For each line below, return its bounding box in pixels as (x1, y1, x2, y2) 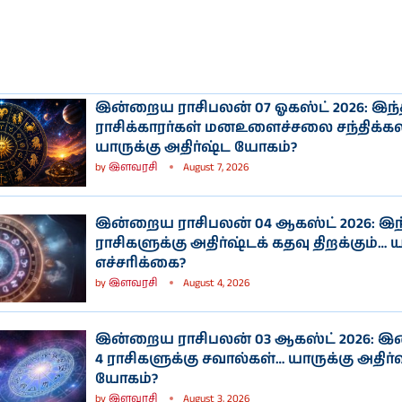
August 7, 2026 (183, 159, 249, 175)
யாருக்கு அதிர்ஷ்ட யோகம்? (95, 136, 297, 158)
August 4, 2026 (183, 275, 249, 292)
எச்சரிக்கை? (95, 253, 186, 275)
